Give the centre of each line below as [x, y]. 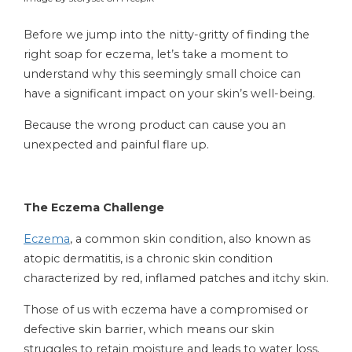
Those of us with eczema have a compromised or [166, 310]
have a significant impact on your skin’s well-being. [169, 93]
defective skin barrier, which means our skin [149, 329]
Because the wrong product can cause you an [155, 125]
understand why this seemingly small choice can [162, 74]
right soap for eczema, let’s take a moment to [156, 54]
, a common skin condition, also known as [190, 239]
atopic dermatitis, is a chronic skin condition [148, 258]
